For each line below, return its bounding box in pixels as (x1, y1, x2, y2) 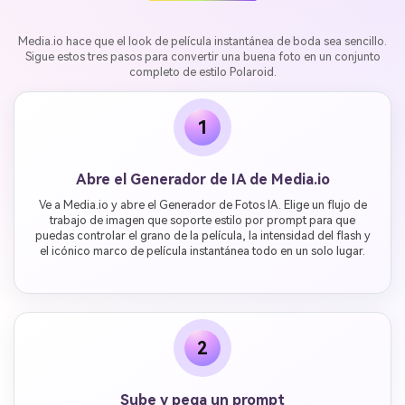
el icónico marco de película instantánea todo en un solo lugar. (40, 244, 365, 259)
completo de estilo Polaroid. (128, 65, 277, 80)
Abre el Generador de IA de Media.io (75, 171, 330, 189)
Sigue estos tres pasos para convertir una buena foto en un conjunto (24, 50, 381, 64)
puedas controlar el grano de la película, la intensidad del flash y (34, 229, 371, 243)
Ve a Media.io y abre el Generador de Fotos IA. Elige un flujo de (38, 198, 367, 212)
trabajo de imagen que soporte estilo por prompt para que (50, 213, 355, 228)
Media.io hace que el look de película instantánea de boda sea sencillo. (18, 34, 387, 49)
